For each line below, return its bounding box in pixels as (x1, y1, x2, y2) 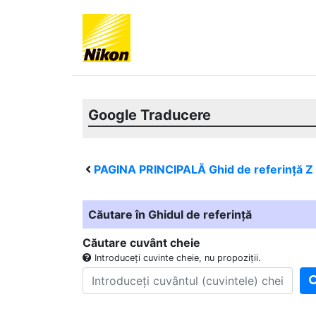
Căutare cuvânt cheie (83, 236, 200, 250)
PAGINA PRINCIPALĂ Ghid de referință (94, 162, 305, 176)
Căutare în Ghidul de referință (88, 207, 252, 221)
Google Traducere (88, 107, 211, 123)
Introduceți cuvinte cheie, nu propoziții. (92, 253, 261, 263)
